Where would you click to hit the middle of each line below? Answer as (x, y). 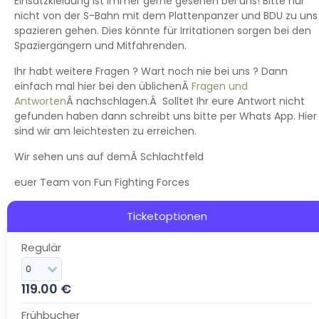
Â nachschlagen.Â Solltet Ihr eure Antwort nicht (185, 101)
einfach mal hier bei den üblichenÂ (103, 86)
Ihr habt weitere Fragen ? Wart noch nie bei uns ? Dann (151, 71)
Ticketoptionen (167, 216)
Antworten (40, 101)
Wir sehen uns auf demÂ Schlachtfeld (109, 156)
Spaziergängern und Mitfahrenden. (100, 45)
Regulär (41, 247)
